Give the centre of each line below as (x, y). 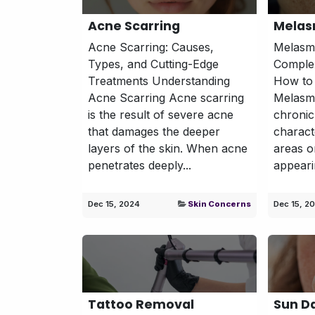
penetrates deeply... (140, 165)
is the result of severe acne (161, 114)
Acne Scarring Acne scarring (166, 97)
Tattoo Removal (141, 304)
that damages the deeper (154, 131)
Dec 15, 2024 (114, 204)
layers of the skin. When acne (168, 148)
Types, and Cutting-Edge (153, 64)
